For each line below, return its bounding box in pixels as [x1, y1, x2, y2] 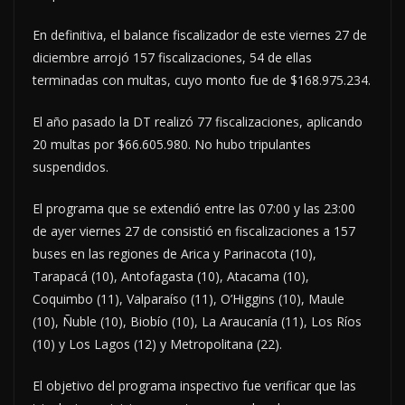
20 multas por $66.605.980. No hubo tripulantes [33, 135, 311, 153]
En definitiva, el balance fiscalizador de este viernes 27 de [33, 25, 367, 43]
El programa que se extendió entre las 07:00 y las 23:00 [33, 199, 355, 217]
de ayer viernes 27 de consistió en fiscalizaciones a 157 [33, 221, 355, 240]
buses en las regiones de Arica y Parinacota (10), [33, 244, 316, 262]
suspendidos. [33, 157, 116, 175]
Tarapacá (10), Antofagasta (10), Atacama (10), [33, 267, 309, 285]
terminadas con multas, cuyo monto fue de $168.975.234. [33, 71, 371, 89]
